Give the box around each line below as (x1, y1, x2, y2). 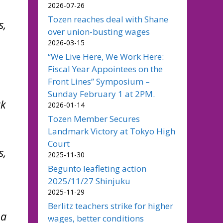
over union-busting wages (48, 26, 150, 37)
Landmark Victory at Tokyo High (48, 125, 175, 137)
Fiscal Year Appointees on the (48, 63, 163, 75)
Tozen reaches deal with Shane (48, 13, 168, 25)
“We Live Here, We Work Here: (48, 51, 164, 62)
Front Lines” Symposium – (48, 76, 150, 87)
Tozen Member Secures (48, 113, 140, 124)
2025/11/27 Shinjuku (48, 175, 130, 187)
